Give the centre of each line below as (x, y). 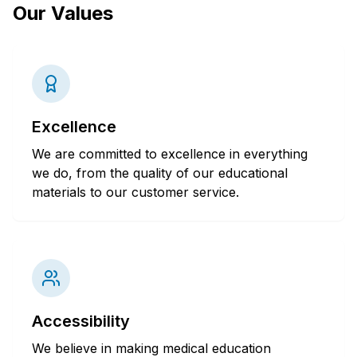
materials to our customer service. (135, 192)
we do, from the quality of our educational (160, 173)
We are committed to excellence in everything (170, 153)
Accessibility (81, 321)
